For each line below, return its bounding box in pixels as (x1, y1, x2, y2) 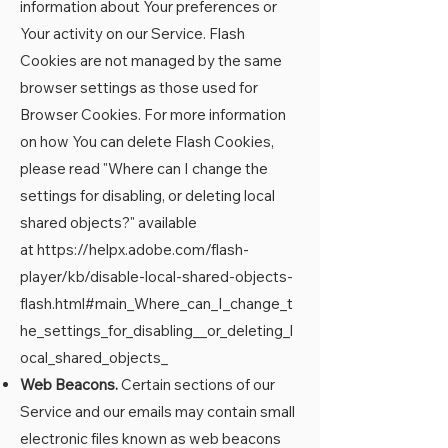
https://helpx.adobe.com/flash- (37, 240, 249, 259)
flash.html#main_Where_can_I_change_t (20, 294, 293, 313)
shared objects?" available (20, 213, 197, 232)
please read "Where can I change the (20, 159, 268, 178)
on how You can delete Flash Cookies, (20, 132, 274, 151)
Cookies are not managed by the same (20, 51, 282, 70)
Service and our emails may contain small (20, 402, 295, 421)
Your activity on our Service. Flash (20, 24, 245, 43)
